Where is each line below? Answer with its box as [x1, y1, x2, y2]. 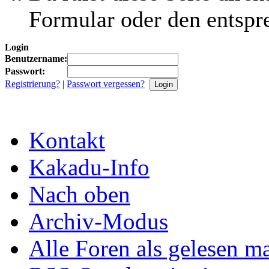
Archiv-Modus [29, 208, 168, 234]
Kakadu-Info [29, 154, 150, 180]
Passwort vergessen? [67, 78, 145, 89]
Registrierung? [5, 78, 60, 89]
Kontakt [29, 127, 105, 153]
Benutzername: [5, 53, 67, 64]
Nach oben [29, 181, 130, 207]
